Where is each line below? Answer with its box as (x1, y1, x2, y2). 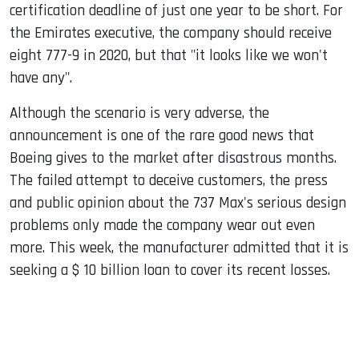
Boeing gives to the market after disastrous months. (10, 148, 337, 169)
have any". (10, 68, 72, 89)
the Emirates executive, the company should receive (10, 23, 332, 44)
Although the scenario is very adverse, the (10, 103, 269, 124)
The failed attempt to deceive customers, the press (10, 171, 328, 192)
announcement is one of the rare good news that (10, 126, 314, 147)
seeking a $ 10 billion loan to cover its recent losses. (10, 260, 330, 281)
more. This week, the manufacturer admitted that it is (10, 238, 349, 259)
